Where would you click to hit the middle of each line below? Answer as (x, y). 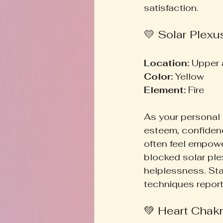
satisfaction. (171, 7)
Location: (167, 63)
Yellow (191, 76)
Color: (158, 76)
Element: (165, 90)
